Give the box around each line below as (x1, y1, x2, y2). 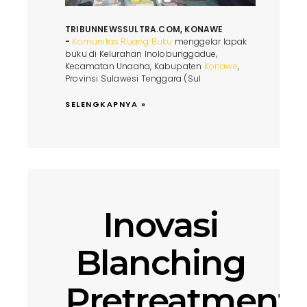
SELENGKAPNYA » (65, 98, 146, 110)
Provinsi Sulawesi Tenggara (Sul (65, 72, 201, 84)
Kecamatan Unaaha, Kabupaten (65, 60, 204, 72)
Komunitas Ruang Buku (72, 35, 173, 47)
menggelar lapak (172, 35, 247, 47)
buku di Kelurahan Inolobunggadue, (65, 47, 218, 60)
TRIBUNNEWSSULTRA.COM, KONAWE (65, 23, 223, 35)
